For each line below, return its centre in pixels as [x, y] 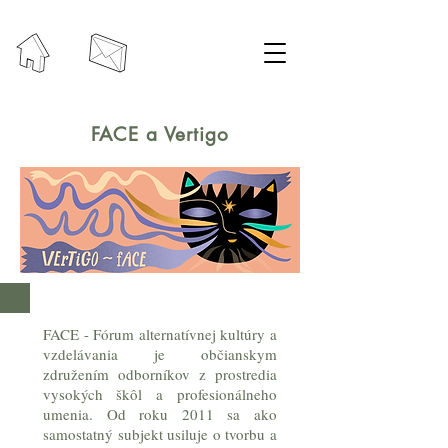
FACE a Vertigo [160, 134]
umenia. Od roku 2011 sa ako [160, 414]
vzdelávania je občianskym [160, 354]
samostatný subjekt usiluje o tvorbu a [160, 434]
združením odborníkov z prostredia [160, 374]
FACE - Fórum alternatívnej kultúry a [160, 334]
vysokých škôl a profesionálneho [160, 394]
